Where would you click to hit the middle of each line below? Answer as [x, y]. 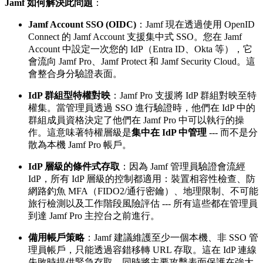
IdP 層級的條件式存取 [74, 166]
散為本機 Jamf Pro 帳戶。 [80, 144]
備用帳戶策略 [56, 237]
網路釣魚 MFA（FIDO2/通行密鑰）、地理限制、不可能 [143, 191]
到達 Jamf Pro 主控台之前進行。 [94, 215]
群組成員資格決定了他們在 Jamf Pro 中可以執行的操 [136, 120]
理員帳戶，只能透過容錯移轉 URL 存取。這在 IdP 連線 [142, 249]
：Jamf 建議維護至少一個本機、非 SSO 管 [171, 237]
